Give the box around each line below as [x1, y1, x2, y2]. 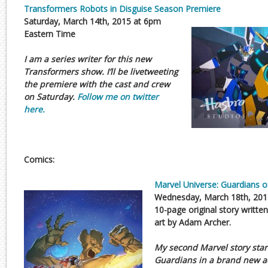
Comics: [24, 154, 54, 165]
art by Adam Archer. [154, 217, 231, 228]
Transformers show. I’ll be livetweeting [24, 66, 178, 77]
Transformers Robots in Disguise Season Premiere [24, 3, 221, 14]
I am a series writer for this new [24, 53, 151, 65]
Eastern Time [24, 28, 75, 39]
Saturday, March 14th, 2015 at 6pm [24, 16, 161, 27]
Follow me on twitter [77, 91, 159, 102]
